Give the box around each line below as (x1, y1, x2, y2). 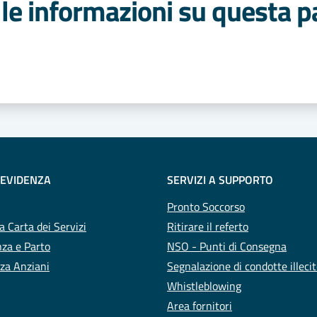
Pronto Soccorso (167, 197, 245, 215)
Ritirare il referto (167, 217, 248, 235)
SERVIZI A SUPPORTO (167, 171, 273, 188)
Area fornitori (167, 296, 232, 314)
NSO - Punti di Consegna (167, 237, 287, 255)
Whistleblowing (167, 277, 241, 294)
